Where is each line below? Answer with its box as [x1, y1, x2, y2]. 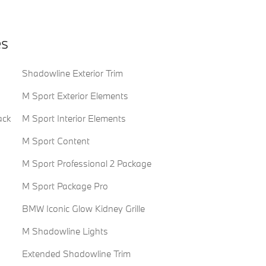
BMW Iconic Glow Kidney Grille [21, 202, 145, 215]
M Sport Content [21, 135, 90, 147]
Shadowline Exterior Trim [21, 67, 123, 80]
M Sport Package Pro [21, 180, 108, 192]
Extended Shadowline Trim [21, 248, 131, 260]
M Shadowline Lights [21, 225, 108, 237]
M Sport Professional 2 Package [21, 157, 151, 170]
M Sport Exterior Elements [21, 90, 128, 102]
